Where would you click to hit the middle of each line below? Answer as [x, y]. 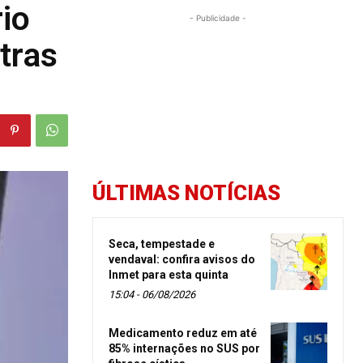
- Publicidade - [218, 17]
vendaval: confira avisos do [182, 259]
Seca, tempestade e [162, 243]
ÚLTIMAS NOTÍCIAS [186, 192]
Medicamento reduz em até [183, 333]
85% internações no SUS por [184, 348]
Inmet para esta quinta [169, 274]
